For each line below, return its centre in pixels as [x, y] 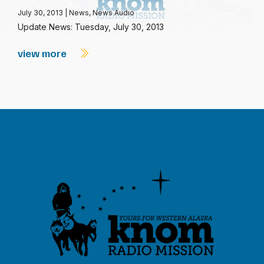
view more [43, 53]
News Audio [113, 13]
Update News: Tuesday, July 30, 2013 [91, 27]
